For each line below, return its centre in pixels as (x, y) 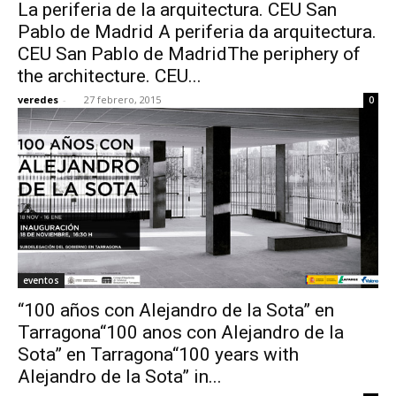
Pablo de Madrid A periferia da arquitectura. (197, 31)
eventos (41, 280)
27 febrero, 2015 (122, 99)
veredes (38, 99)
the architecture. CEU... (110, 76)
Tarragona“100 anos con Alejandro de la (181, 332)
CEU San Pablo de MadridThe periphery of (189, 53)
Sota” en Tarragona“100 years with (158, 354)
